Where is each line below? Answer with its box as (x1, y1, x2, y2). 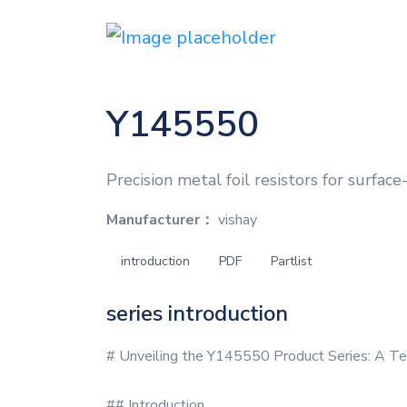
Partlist (271, 253, 312, 270)
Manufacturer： (106, 210, 214, 230)
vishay (214, 210, 257, 230)
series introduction (106, 299, 288, 328)
